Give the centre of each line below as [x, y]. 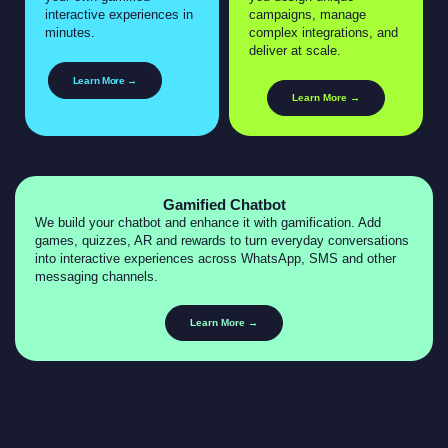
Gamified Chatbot [224, 204]
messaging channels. [96, 276]
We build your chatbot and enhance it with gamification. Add [208, 222]
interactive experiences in [119, 14]
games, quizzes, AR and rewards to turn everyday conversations [222, 240]
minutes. [70, 32]
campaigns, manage [307, 14]
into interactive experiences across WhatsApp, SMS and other [215, 258]
